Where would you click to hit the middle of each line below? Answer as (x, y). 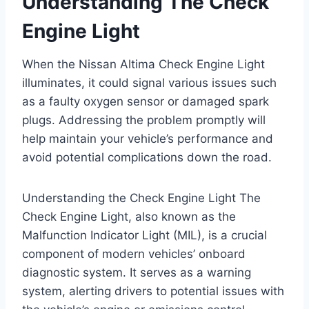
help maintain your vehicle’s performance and (148, 139)
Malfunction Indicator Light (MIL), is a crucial (144, 236)
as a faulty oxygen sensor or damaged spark (146, 102)
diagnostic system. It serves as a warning (137, 273)
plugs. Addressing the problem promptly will (144, 120)
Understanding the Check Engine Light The (141, 198)
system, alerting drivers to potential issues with (153, 291)
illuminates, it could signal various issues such (149, 83)
